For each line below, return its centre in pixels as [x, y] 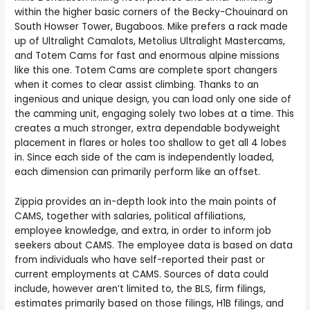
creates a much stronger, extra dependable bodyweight [148, 129]
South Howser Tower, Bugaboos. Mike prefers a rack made [152, 27]
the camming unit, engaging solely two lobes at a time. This [155, 114]
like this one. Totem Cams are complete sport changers [146, 71]
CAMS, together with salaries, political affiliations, [130, 217]
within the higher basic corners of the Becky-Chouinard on [152, 12]
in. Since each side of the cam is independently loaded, [145, 158]
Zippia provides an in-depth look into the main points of [146, 202]
